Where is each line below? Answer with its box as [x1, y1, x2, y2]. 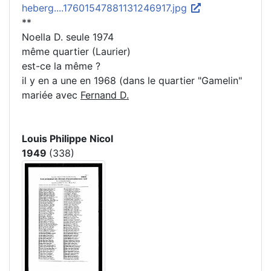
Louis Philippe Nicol [22, 132, 113, 145]
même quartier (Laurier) [22, 45, 131, 57]
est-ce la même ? [22, 59, 100, 72]
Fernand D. [80, 88, 129, 101]
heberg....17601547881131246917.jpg [22, 1, 190, 14]
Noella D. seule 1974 [22, 30, 114, 43]
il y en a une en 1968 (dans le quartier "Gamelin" [22, 74, 242, 87]
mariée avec [22, 88, 80, 101]
